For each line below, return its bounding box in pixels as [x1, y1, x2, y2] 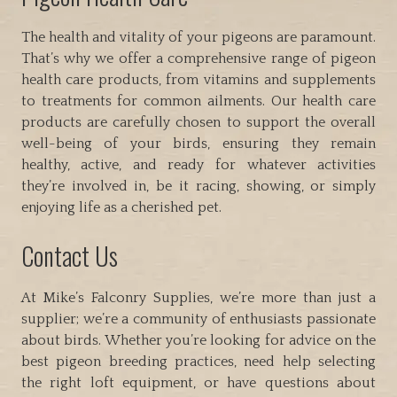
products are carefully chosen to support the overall [20, 113, 377, 130]
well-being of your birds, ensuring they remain [20, 135, 377, 152]
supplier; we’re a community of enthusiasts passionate [20, 310, 377, 327]
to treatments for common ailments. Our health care [20, 92, 377, 109]
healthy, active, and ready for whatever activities [20, 156, 377, 173]
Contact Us [20, 237, 118, 274]
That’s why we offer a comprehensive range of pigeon [20, 50, 377, 66]
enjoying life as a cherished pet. [20, 198, 222, 215]
